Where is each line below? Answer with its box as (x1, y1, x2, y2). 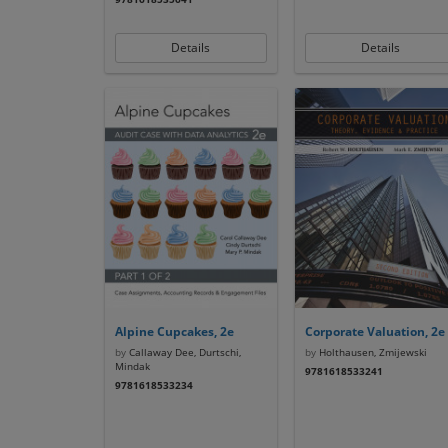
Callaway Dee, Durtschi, (125, 345, 241, 359)
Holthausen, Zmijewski (315, 345, 427, 359)
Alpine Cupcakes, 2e (114, 323, 234, 340)
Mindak (114, 359, 150, 373)
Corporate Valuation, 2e (304, 323, 445, 340)
